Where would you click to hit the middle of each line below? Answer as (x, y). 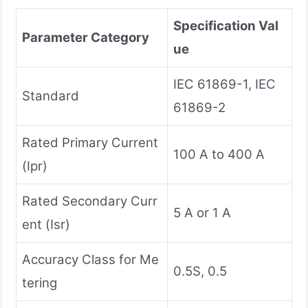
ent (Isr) (46, 224)
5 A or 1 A (202, 212)
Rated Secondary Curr (90, 201)
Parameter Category (86, 37)
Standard (51, 96)
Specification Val (226, 25)
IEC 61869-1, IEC (224, 84)
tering (40, 283)
